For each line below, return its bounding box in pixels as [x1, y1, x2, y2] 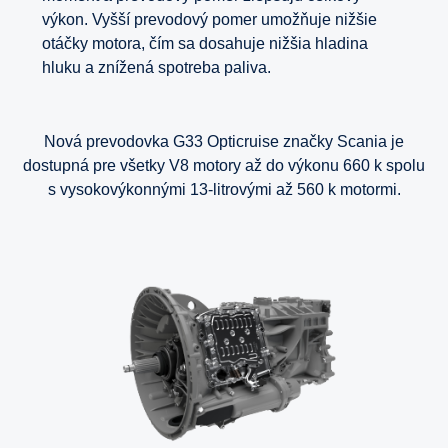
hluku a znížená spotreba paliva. [42, 59, 271, 77]
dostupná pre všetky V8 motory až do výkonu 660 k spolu [23, 157, 425, 175]
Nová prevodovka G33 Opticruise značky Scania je [44, 133, 404, 151]
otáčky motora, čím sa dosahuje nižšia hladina [42, 35, 368, 53]
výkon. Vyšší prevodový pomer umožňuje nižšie [42, 11, 377, 29]
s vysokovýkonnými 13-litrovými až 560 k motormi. [47, 181, 401, 199]
